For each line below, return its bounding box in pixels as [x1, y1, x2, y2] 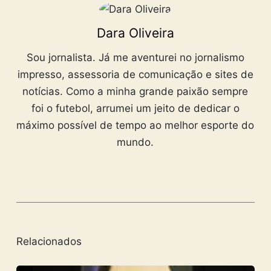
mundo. [117, 135, 154, 148]
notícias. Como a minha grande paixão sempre [22, 85, 249, 97]
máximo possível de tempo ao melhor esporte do [16, 119, 255, 131]
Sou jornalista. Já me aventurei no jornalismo [26, 51, 244, 64]
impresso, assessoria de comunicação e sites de [17, 68, 253, 80]
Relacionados [16, 235, 82, 248]
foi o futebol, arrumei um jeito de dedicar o [31, 102, 240, 114]
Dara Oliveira [96, 25, 174, 41]
